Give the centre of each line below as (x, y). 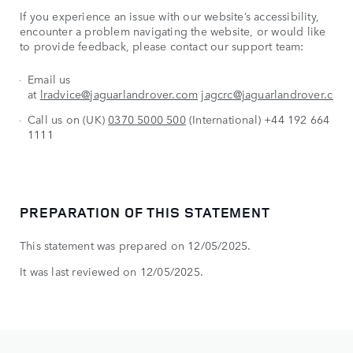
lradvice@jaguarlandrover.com (119, 94)
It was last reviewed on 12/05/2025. (111, 271)
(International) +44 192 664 (258, 119)
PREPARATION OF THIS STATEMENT (145, 212)
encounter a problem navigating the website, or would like (173, 31)
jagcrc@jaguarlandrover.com (275, 94)
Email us (49, 79)
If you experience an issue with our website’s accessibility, (170, 16)
